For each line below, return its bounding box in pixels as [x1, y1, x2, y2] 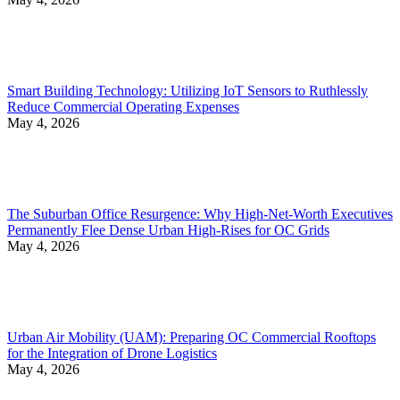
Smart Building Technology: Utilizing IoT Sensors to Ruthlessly [7, 83, 368, 99]
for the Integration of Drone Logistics [7, 346, 217, 362]
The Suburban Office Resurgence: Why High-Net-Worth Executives [7, 206, 393, 222]
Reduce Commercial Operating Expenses [7, 99, 239, 115]
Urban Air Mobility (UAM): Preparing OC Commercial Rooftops [7, 329, 376, 346]
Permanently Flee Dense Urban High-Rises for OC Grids [7, 222, 329, 238]
